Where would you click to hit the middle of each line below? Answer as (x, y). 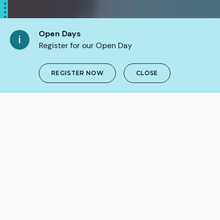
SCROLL (110, 91)
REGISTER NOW (77, 73)
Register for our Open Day (85, 45)
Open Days (60, 34)
